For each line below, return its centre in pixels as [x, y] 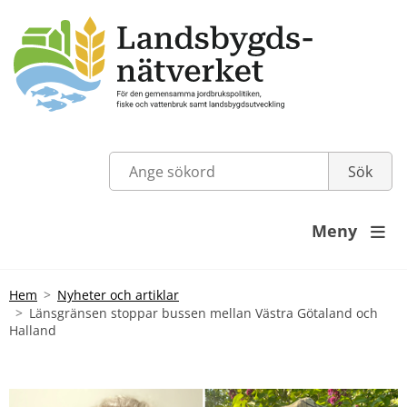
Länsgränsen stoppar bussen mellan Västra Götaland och [203, 313]
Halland [33, 330]
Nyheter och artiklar [118, 294]
